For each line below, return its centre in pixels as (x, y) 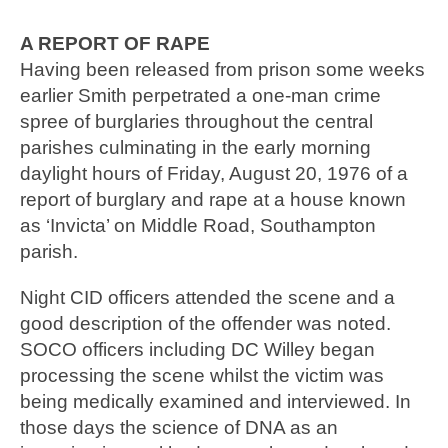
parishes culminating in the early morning (195, 148)
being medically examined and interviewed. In (215, 402)
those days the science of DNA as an (179, 428)
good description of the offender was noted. (205, 324)
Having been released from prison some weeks (222, 70)
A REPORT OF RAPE (120, 44)
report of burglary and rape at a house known (213, 200)
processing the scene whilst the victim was (202, 376)
